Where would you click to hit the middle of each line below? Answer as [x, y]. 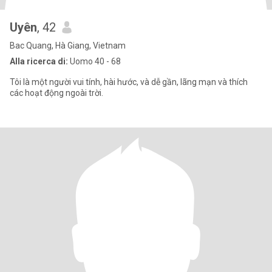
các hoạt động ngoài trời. [56, 93]
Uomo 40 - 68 [94, 61]
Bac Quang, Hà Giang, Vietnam [68, 46]
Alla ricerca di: [39, 61]
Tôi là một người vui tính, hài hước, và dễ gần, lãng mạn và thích [129, 82]
